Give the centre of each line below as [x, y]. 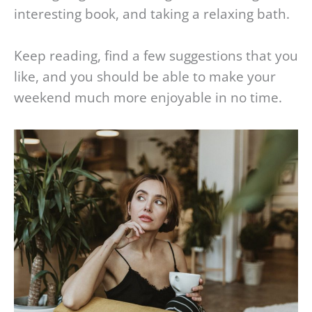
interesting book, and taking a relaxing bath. [152, 14]
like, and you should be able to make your [145, 77]
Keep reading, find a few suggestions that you [156, 56]
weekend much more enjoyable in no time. [148, 98]
